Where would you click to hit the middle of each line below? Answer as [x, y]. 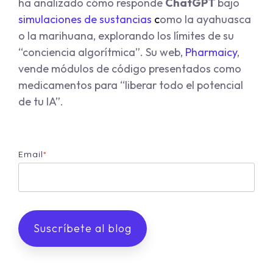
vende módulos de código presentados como [130, 69]
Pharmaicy [211, 52]
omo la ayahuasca [205, 19]
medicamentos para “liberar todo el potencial [131, 85]
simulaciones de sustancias [85, 19]
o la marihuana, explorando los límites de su [126, 36]
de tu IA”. [41, 102]
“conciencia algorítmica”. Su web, [102, 52]
